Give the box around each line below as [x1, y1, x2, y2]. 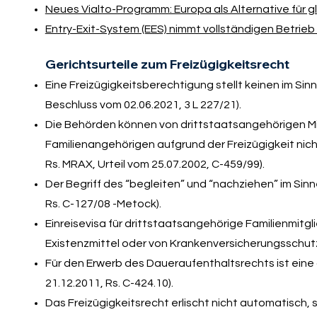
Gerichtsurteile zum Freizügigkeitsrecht [45, 55, 289, 72]
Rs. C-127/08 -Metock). [45, 197, 161, 209]
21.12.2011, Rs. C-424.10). [45, 277, 173, 289]
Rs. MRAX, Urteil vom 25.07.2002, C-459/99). [45, 158, 265, 170]
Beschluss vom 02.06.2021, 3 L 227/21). [45, 98, 241, 110]
